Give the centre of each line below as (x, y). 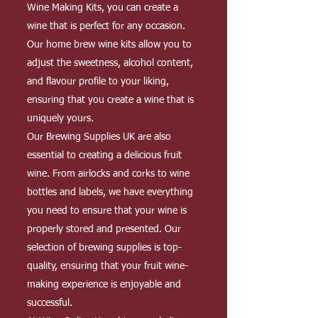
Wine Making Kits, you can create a (103, 8)
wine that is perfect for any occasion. (106, 26)
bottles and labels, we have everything (110, 192)
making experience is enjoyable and (104, 285)
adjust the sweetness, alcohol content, (110, 63)
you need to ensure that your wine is (107, 211)
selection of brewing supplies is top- (104, 248)
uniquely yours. (60, 119)
